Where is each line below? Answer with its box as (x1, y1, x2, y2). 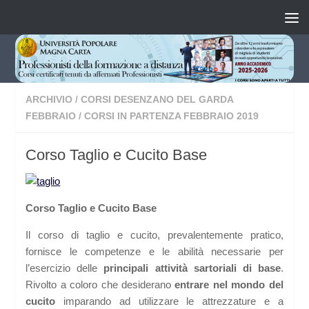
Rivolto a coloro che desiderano (26, 279, 175, 291)
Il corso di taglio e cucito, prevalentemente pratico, (26, 229, 283, 241)
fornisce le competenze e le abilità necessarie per (26, 246, 283, 258)
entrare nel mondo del (175, 279, 283, 291)
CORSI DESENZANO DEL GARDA (81, 94, 234, 106)
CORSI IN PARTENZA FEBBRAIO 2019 (84, 110, 259, 122)
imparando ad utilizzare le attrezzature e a (55, 295, 283, 308)
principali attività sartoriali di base (103, 262, 281, 275)
